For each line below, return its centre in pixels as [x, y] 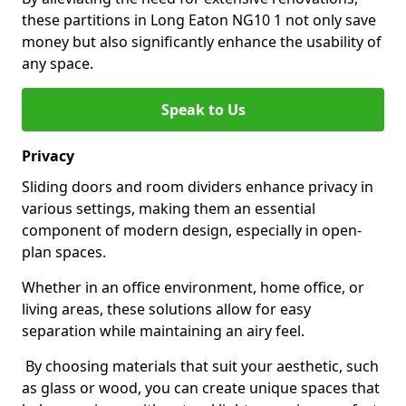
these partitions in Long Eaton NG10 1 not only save [199, 20]
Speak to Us [203, 110]
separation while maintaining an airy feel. [163, 331]
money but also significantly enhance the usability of [202, 42]
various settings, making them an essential [169, 208]
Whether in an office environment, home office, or [193, 287]
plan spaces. [64, 252]
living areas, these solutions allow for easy [166, 309]
